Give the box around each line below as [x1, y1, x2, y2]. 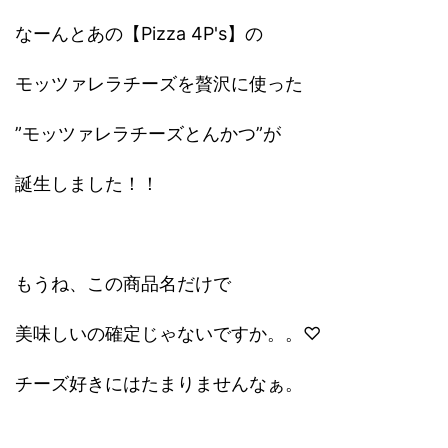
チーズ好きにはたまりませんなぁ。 [15, 373, 303, 395]
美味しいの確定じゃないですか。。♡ [15, 323, 321, 345]
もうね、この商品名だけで [15, 273, 231, 295]
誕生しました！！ [15, 173, 159, 195]
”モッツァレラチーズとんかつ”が [15, 123, 281, 145]
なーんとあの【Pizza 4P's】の [15, 23, 263, 45]
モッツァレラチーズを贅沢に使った [15, 73, 303, 95]
